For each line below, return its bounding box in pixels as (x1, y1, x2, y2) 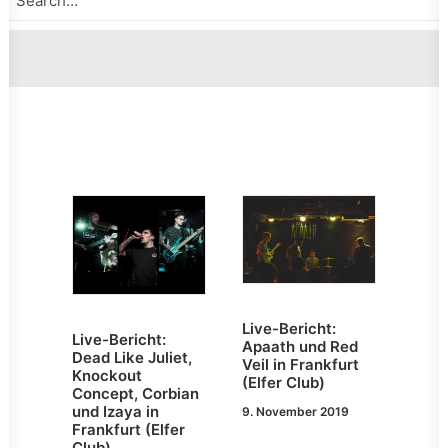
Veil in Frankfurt (242, 354, 359, 374)
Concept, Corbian (72, 384, 199, 404)
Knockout (72, 366, 142, 386)
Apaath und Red (242, 336, 358, 356)
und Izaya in (72, 402, 159, 422)
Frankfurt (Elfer (72, 420, 185, 440)
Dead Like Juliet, (72, 348, 192, 368)
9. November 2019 (242, 403, 349, 419)
